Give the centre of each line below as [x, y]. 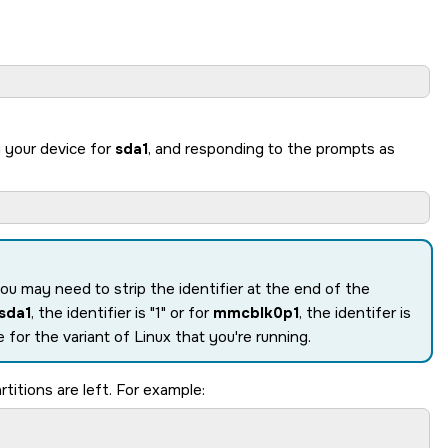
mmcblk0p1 [256, 313]
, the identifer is [355, 313]
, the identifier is [90, 313]
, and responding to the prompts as [271, 149]
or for [189, 313]
